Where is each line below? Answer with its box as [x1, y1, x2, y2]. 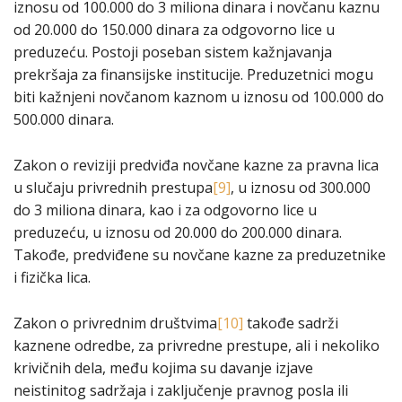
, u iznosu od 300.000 [231, 177, 371, 197]
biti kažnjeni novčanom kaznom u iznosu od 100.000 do [13, 86, 384, 107]
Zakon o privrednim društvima [13, 312, 217, 333]
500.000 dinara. [13, 109, 114, 129]
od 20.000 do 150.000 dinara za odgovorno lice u [13, 19, 335, 39]
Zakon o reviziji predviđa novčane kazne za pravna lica [13, 154, 379, 175]
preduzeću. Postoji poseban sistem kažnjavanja [13, 41, 332, 62]
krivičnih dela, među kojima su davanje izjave [13, 357, 313, 378]
